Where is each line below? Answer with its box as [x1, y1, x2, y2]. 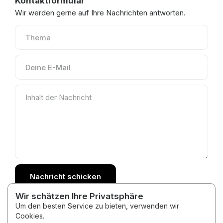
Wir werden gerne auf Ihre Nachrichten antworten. [15, 8, 186, 17]
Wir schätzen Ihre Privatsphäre [15, 191, 143, 201]
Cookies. [15, 212, 44, 220]
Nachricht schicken [30, 172, 101, 181]
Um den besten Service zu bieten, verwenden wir [15, 202, 179, 210]
